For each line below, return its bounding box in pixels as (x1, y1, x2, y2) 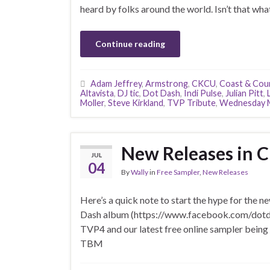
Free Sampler (157, 168, 199, 177)
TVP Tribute (167, 98, 216, 108)
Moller (80, 98, 104, 108)
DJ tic (118, 88, 139, 98)
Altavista (80, 88, 114, 98)
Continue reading (95, 39, 165, 49)
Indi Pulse (184, 88, 222, 98)
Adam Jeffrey (90, 78, 142, 89)
